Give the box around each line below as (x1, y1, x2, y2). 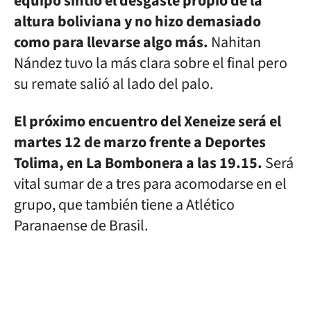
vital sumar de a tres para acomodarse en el (14, 173, 287, 195)
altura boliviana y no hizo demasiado (14, 10, 261, 33)
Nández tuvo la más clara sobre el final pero (14, 52, 287, 74)
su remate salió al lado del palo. (14, 73, 213, 95)
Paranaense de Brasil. (14, 215, 148, 237)
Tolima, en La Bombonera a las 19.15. (14, 152, 262, 174)
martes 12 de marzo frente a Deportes (14, 131, 266, 153)
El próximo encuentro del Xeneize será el (14, 110, 281, 133)
